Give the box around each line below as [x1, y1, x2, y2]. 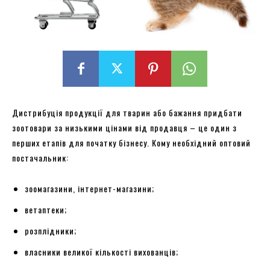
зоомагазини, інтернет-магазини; [25, 181, 154, 195]
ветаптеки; [25, 202, 67, 216]
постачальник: [12, 151, 69, 164]
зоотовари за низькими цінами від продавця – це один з [12, 121, 237, 134]
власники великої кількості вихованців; [25, 245, 178, 258]
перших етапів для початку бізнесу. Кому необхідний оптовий [12, 136, 251, 149]
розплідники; [25, 224, 77, 237]
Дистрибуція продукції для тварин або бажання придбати [12, 105, 242, 119]
